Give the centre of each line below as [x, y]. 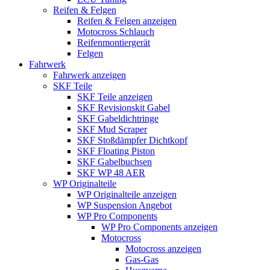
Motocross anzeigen [163, 248]
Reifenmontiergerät [114, 42]
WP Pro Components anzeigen [159, 227]
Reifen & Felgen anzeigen [127, 20]
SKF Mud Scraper [112, 129]
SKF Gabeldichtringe [118, 118]
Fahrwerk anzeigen [89, 75]
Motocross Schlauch [116, 31]
